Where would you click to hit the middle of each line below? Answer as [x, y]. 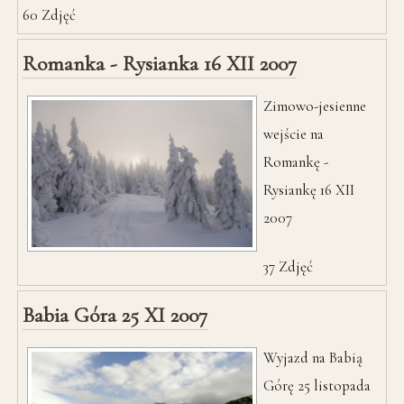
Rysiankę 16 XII [309, 189]
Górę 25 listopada [317, 386]
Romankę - [296, 161]
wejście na [294, 133]
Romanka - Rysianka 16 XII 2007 [160, 63]
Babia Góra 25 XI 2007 [115, 316]
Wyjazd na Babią [313, 358]
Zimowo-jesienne [315, 106]
